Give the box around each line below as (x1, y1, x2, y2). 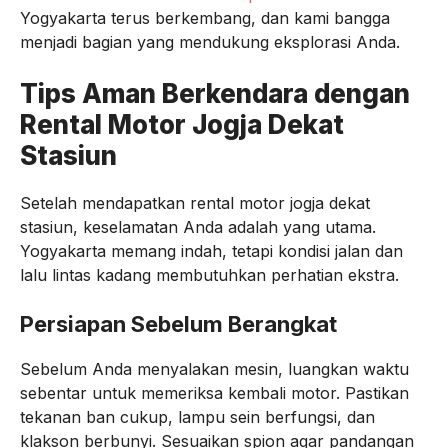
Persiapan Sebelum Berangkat (20, 311, 337, 337)
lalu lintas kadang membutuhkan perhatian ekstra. (20, 265, 399, 285)
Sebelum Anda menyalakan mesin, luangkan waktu (20, 359, 409, 379)
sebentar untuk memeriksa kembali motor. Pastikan (20, 383, 409, 403)
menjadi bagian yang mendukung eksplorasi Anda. (20, 32, 400, 52)
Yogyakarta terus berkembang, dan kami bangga (20, 8, 390, 28)
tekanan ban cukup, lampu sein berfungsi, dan (20, 407, 375, 427)
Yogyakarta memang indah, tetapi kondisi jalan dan (20, 241, 403, 261)
